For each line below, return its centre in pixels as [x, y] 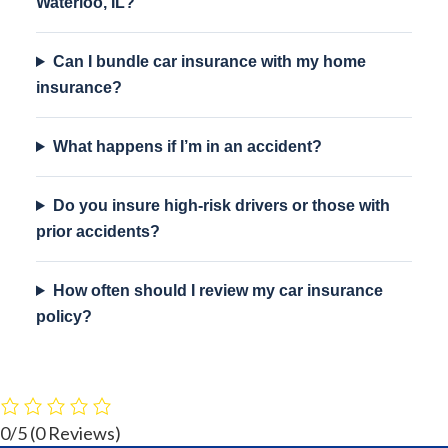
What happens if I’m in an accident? [187, 146]
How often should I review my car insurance [217, 290]
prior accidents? [98, 231]
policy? [64, 316]
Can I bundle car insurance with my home [209, 61]
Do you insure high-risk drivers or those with [221, 205]
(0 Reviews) [75, 432]
